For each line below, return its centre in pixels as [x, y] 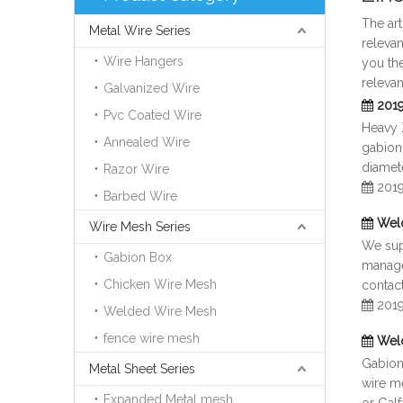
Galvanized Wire [152, 88]
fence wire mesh [152, 338]
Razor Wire [136, 169]
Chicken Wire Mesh [160, 284]
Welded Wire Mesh [160, 311]
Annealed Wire [147, 142]
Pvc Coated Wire [152, 115]
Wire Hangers [143, 61]
